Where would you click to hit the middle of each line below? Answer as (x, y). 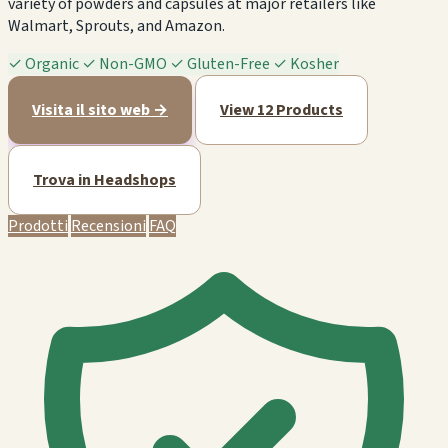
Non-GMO (133, 63)
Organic (52, 63)
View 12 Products (281, 109)
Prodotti (38, 225)
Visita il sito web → (100, 109)
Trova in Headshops (104, 179)
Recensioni (108, 225)
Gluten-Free (228, 63)
